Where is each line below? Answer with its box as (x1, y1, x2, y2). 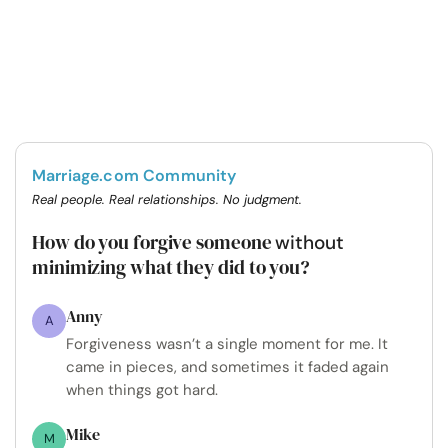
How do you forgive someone (32, 229, 276, 256)
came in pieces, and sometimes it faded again (66, 357, 389, 378)
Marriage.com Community (32, 165, 237, 187)
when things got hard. (66, 380, 218, 401)
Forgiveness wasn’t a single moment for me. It (66, 334, 388, 355)
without (275, 230, 344, 256)
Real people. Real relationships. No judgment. (32, 191, 302, 209)
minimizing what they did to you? (32, 254, 310, 281)
